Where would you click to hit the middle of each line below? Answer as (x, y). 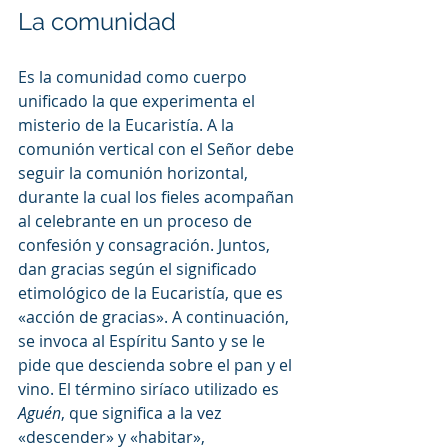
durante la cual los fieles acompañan (158, 196)
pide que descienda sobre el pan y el (157, 364)
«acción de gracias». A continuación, (155, 316)
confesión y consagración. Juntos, (146, 244)
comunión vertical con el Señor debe (158, 148)
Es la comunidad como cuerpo (134, 76)
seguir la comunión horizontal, (135, 172)
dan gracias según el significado (139, 268)
